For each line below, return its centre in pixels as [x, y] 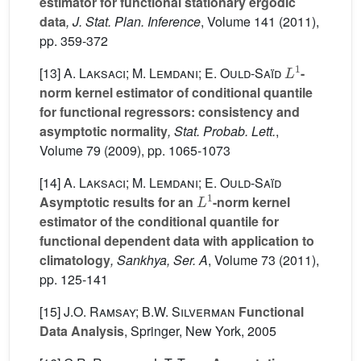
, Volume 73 [242, 260]
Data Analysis [82, 331]
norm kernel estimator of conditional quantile [176, 92]
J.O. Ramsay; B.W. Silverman [149, 311]
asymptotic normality [104, 131]
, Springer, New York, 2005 [200, 331]
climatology [75, 260]
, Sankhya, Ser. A [159, 260]
